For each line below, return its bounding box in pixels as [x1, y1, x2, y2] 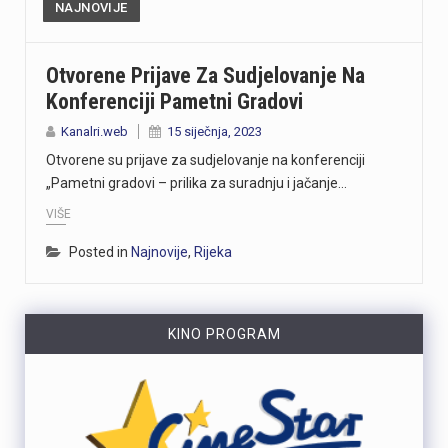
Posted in [69, 243, 131, 260]
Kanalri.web [61, 124, 128, 140]
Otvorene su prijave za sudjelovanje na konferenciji [46, 152, 365, 169]
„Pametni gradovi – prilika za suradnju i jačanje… [46, 175, 347, 192]
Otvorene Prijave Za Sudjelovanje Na [46, 63, 365, 89]
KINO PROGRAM [167, 325, 281, 342]
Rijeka [194, 243, 232, 260]
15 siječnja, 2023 [167, 124, 262, 140]
